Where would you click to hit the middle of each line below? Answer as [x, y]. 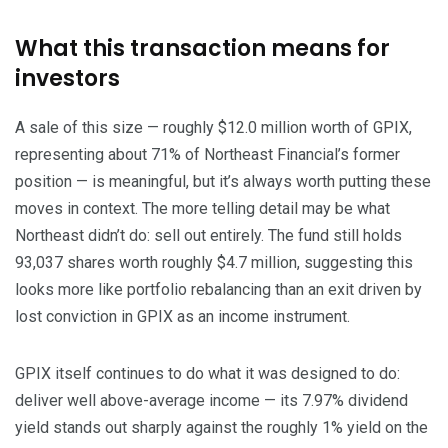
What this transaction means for [202, 49]
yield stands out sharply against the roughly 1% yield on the [221, 428]
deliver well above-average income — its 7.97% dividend [211, 401]
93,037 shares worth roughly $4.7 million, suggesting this [214, 263]
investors [67, 79]
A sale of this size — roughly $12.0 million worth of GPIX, [213, 128]
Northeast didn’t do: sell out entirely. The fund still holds [208, 236]
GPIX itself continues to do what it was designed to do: [207, 374]
